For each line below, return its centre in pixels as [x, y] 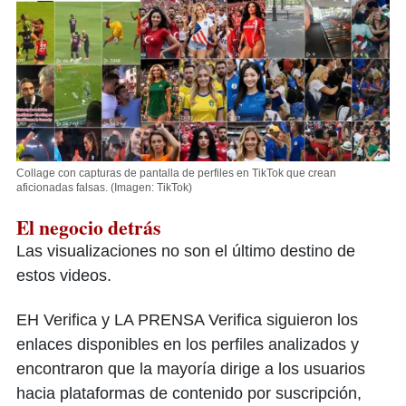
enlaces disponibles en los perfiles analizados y [188, 344]
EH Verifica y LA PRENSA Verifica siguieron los [187, 320]
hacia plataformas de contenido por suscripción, [189, 393]
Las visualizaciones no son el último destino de [186, 251]
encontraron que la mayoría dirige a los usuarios [191, 369]
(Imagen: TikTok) [151, 188]
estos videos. [64, 275]
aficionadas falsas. [63, 188]
